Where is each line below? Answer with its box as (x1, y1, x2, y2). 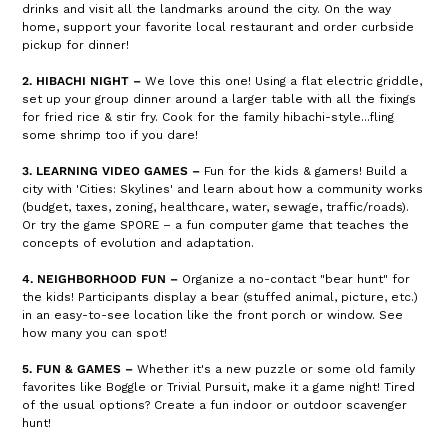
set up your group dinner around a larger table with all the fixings (22, 92, 417, 106)
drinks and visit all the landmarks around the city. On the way (22, 2, 392, 16)
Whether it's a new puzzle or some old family (133, 362, 416, 376)
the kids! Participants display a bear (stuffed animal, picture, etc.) (22, 290, 419, 304)
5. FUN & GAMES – (22, 362, 134, 376)
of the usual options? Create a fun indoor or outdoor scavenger (22, 398, 408, 412)
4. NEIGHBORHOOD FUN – (22, 272, 179, 286)
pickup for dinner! (22, 38, 130, 52)
